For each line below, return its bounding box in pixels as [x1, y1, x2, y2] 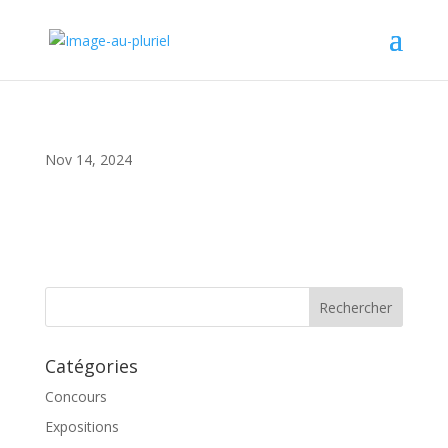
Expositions [44, 417, 119, 436]
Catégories [44, 354, 138, 378]
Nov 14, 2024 [44, 150, 132, 169]
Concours [44, 387, 107, 406]
